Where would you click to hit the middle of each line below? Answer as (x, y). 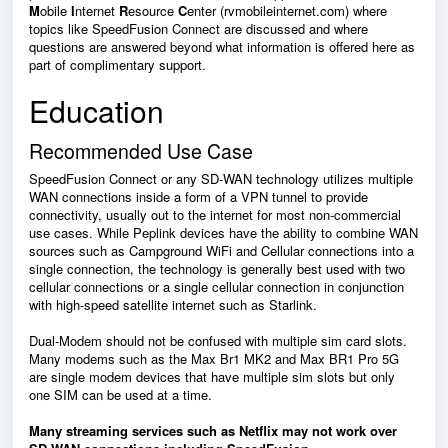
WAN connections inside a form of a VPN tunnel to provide (198, 196)
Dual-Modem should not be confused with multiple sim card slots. (218, 340)
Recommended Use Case (141, 151)
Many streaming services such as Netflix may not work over (213, 430)
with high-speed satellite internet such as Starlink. (175, 304)
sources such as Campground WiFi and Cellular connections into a (221, 250)
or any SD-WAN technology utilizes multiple (285, 178)
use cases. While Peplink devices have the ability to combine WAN (223, 232)
